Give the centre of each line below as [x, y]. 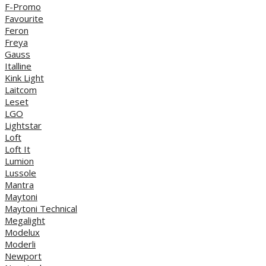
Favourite [24, 18]
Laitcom [21, 89]
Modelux [22, 232]
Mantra [19, 184]
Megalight [25, 220]
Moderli [20, 244]
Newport [23, 256]
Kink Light [24, 77]
